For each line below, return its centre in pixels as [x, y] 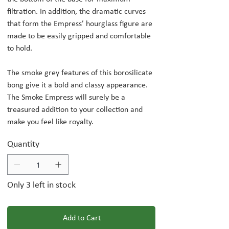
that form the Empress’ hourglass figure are [80, 24]
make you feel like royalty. [50, 122]
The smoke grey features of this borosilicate [80, 73]
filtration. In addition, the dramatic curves [76, 12]
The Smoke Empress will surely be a [66, 98]
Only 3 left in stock [41, 186]
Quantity [23, 145]
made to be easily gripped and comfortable [79, 37]
